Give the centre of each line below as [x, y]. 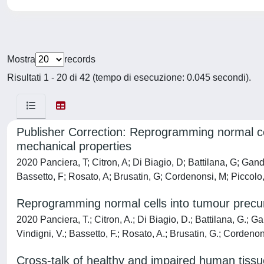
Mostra [21, 59]
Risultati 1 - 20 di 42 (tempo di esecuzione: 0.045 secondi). [129, 77]
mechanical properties [74, 146]
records [80, 59]
